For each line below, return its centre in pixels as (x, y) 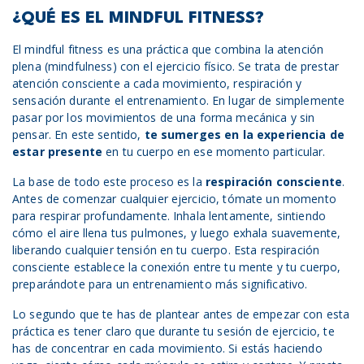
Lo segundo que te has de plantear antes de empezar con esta (181, 314)
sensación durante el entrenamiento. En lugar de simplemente (179, 100)
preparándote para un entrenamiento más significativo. (160, 284)
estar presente (57, 152)
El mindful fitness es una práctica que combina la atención (168, 49)
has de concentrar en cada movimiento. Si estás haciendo (167, 348)
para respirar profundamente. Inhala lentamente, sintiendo (169, 216)
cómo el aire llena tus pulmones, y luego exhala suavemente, (177, 233)
